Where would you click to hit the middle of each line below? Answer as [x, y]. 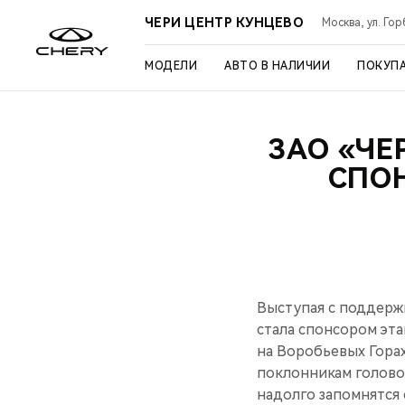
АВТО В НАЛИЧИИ [277, 66]
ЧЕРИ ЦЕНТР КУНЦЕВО [225, 22]
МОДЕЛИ [171, 66]
